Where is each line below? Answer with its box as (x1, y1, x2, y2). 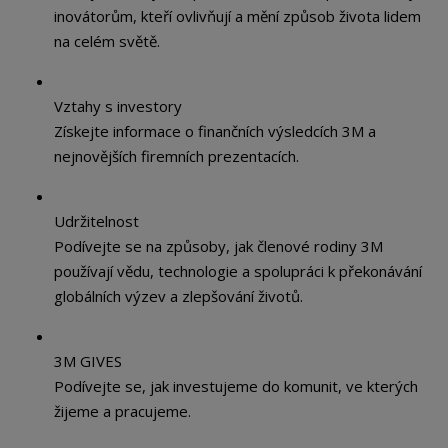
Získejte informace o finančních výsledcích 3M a (54, 121, 377, 141)
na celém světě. (54, 31, 161, 51)
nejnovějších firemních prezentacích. (54, 146, 300, 166)
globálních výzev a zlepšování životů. (54, 286, 304, 306)
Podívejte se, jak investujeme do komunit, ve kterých (54, 376, 419, 396)
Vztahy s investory (54, 96, 183, 116)
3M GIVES (54, 351, 123, 371)
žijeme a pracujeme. (54, 401, 192, 421)
